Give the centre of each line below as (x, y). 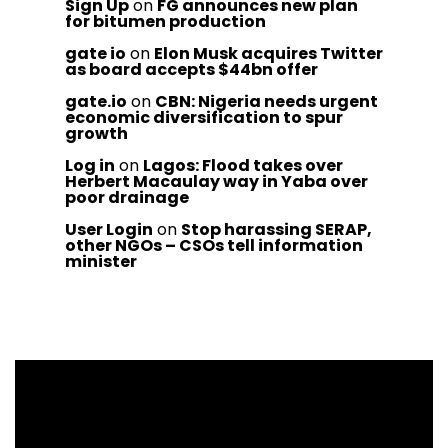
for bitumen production (165, 21)
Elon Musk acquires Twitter (268, 53)
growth (96, 133)
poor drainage (127, 197)
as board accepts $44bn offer (191, 69)
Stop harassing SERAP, (276, 229)
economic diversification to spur (204, 117)
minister (101, 261)
